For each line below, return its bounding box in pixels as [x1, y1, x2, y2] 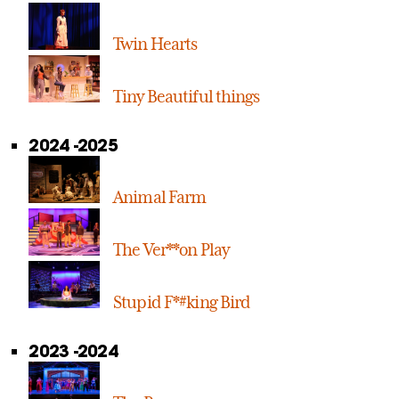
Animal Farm [113, 186, 207, 207]
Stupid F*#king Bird [113, 291, 251, 312]
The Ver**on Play [113, 239, 229, 259]
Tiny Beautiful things [113, 85, 260, 106]
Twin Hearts [113, 33, 198, 53]
